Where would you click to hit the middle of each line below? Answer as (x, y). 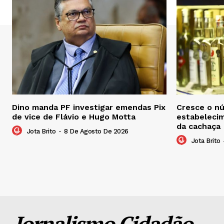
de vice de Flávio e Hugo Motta (74, 117)
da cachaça (198, 126)
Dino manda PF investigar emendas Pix (89, 107)
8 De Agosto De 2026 (96, 131)
